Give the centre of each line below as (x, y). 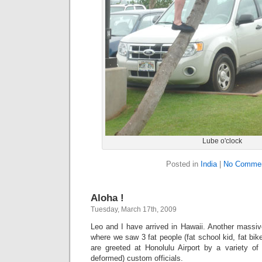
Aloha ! (107, 198)
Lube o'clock (222, 141)
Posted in (183, 164)
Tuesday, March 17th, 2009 (134, 209)
